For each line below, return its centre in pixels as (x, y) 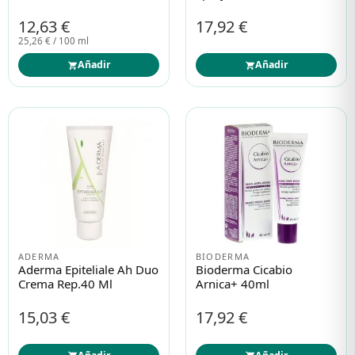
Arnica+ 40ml (232, 283)
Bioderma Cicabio (244, 269)
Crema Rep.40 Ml (65, 283)
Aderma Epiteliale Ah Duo (88, 269)
